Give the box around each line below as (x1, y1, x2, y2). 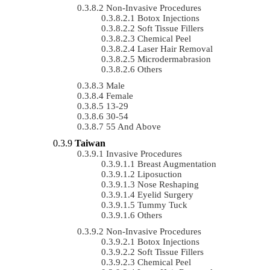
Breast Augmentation (137, 159, 216, 169)
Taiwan (75, 137, 105, 148)
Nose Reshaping (137, 179, 199, 189)
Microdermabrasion (137, 54, 211, 64)
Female (106, 90, 133, 101)
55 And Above (106, 121, 161, 131)
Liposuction (137, 169, 182, 179)
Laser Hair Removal (137, 43, 213, 54)
